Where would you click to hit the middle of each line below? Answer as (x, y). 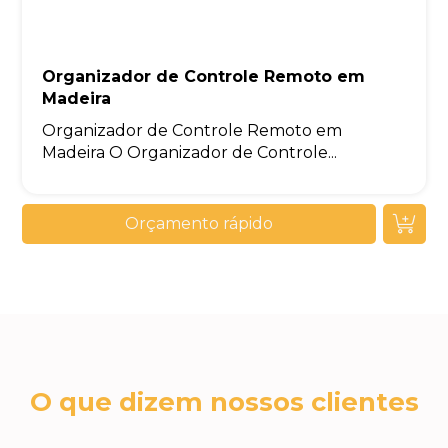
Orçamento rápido (199, 223)
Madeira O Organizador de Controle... (190, 152)
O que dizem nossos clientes (224, 401)
